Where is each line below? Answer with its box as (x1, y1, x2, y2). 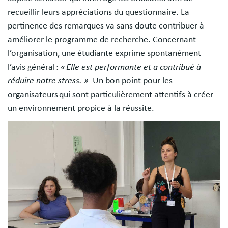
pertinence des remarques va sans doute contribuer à (8, 21, 204, 31)
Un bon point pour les (91, 76, 173, 86)
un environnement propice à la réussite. (8, 104, 154, 113)
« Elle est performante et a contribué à (61, 63, 201, 72)
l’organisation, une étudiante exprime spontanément (8, 49, 201, 59)
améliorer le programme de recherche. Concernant (8, 35, 196, 45)
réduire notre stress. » (8, 76, 91, 86)
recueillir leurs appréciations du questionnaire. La (8, 8, 189, 17)
